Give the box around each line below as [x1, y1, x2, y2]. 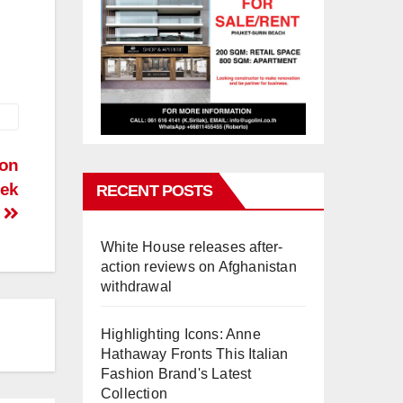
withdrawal [101, 279, 172, 295]
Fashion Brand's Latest [101, 366, 252, 382]
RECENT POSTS [96, 182, 213, 201]
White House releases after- [101, 239, 283, 255]
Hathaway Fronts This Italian [101, 346, 289, 363]
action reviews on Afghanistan [101, 259, 297, 275]
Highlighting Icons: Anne [101, 327, 261, 343]
